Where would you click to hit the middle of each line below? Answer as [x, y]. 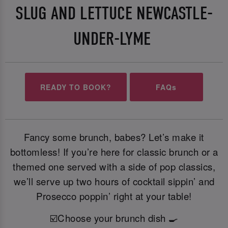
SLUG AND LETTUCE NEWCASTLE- [114, 13]
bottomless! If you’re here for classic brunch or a [114, 151]
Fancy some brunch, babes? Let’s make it [114, 137]
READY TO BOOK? [76, 87]
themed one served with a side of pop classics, [114, 166]
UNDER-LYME [114, 39]
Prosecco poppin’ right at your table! [114, 196]
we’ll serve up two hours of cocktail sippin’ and [114, 181]
